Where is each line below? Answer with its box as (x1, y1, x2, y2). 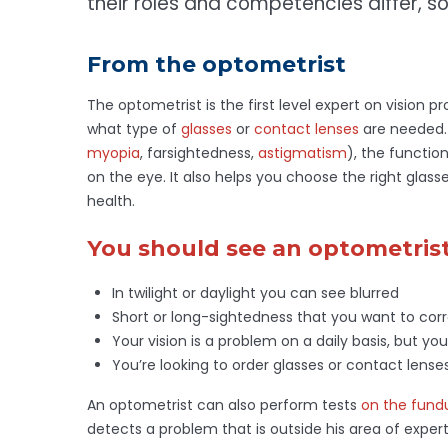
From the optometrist (87, 51, 346, 79)
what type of (87, 119, 181, 140)
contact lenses (254, 119, 359, 140)
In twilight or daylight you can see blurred (112, 283, 399, 304)
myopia (87, 143, 140, 164)
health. (87, 191, 135, 212)
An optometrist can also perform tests (87, 395, 361, 416)
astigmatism (258, 143, 347, 164)
